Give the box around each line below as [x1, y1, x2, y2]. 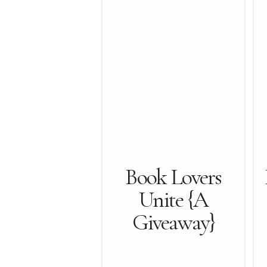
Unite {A [139, 186, 208, 213]
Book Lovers [125, 163, 222, 191]
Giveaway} [132, 209, 215, 236]
